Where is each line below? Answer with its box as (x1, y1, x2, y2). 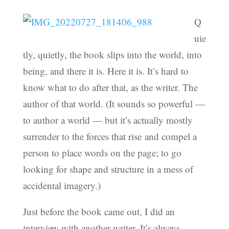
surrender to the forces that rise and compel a (22, 129, 197, 143)
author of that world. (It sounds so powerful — (22, 97, 205, 110)
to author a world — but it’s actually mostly (22, 113, 193, 126)
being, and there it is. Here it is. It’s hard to (22, 64, 189, 77)
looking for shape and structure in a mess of (22, 162, 193, 175)
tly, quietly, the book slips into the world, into (22, 48, 202, 61)
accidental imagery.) (22, 178, 101, 192)
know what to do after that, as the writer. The (22, 80, 198, 94)
